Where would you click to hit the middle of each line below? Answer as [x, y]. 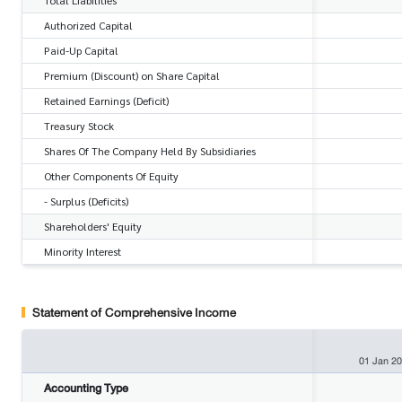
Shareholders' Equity [93, 226]
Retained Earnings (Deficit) [106, 100]
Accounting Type [86, 389]
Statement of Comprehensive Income [134, 313]
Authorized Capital [88, 25]
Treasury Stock [79, 125]
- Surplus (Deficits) [86, 201]
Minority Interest [83, 251]
